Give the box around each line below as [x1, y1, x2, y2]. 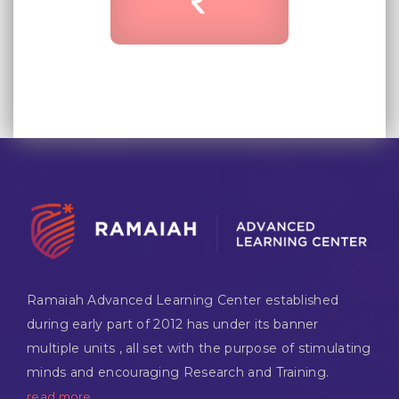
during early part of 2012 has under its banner [27, 316, 319, 333]
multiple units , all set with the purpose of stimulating [27, 340, 371, 357]
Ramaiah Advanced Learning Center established [27, 292, 339, 309]
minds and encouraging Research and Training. [27, 364, 330, 381]
